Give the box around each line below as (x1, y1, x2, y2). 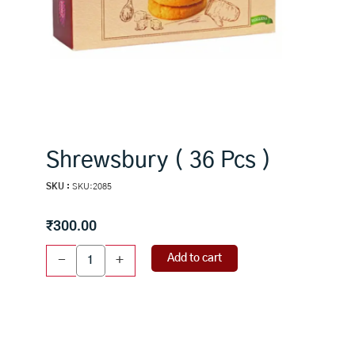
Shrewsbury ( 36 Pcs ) (46, 149, 272, 172)
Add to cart (166, 253, 222, 265)
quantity (45, 330, 87, 342)
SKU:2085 (72, 181, 112, 191)
